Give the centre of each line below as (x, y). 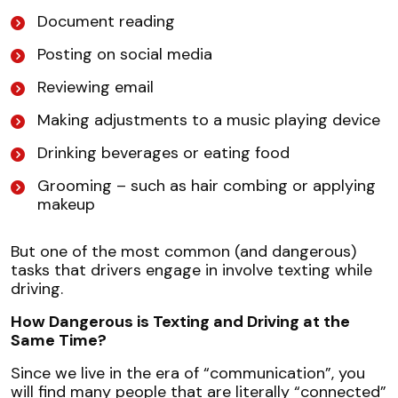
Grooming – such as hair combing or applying (207, 185)
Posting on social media (125, 54)
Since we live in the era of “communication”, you (188, 373)
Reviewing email (96, 87)
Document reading (106, 21)
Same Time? (59, 340)
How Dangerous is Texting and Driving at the (180, 321)
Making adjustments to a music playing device (209, 119)
